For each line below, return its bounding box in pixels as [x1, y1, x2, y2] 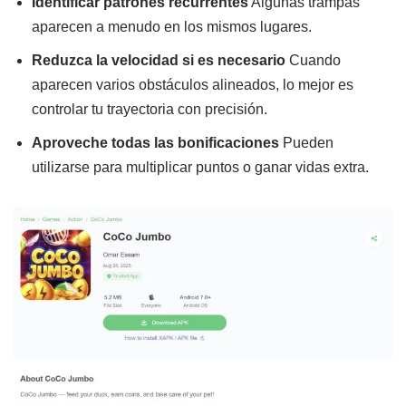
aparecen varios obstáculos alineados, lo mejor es [32, 76, 353, 92]
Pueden [279, 134, 333, 150]
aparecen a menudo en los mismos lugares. [32, 18, 312, 34]
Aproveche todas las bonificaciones [32, 134, 279, 150]
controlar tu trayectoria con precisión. [32, 101, 267, 117]
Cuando [285, 52, 341, 68]
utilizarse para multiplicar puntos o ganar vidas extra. [32, 159, 369, 175]
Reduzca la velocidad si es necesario [32, 52, 285, 68]
